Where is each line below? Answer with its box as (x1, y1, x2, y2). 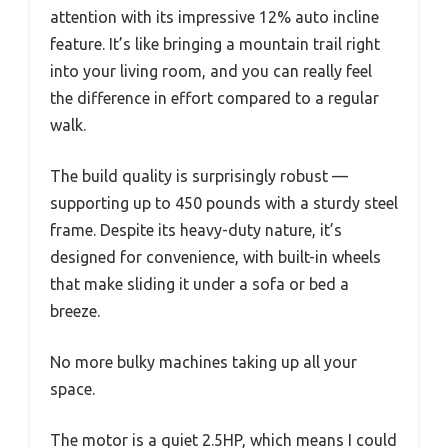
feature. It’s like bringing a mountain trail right (50, 35, 380, 54)
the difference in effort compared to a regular (50, 89, 379, 108)
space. (50, 380, 95, 399)
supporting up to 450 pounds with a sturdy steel (50, 194, 398, 213)
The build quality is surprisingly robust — (50, 167, 348, 186)
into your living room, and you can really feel (50, 62, 372, 81)
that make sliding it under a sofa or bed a (50, 275, 349, 294)
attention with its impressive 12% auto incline (50, 8, 379, 27)
